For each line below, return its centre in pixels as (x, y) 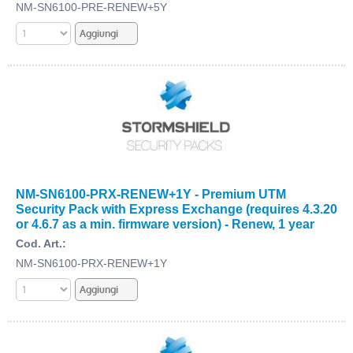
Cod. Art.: (41, 243)
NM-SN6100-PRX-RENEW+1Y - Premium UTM (151, 193)
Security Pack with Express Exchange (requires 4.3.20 (176, 208)
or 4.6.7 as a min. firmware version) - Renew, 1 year (165, 223)
